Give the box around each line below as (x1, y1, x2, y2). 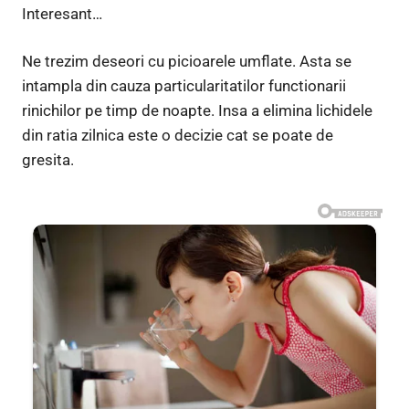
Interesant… (22, 4, 102, 23)
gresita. (22, 151, 74, 170)
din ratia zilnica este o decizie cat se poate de (22, 126, 333, 145)
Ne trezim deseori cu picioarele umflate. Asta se (22, 52, 351, 71)
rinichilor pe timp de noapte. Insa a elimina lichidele (22, 101, 372, 121)
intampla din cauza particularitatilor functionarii (22, 77, 346, 96)
